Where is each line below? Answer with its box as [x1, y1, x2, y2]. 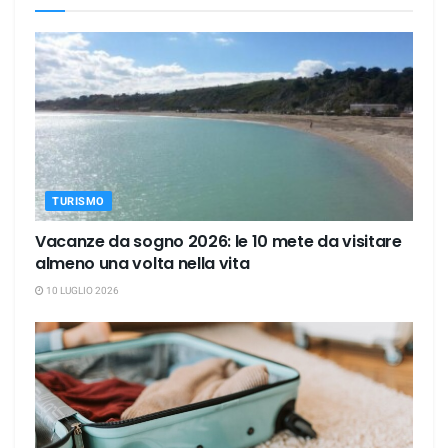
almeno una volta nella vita [35, 251, 250, 275]
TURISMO [52, 192, 105, 210]
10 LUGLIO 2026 [44, 283, 119, 298]
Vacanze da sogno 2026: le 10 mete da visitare [35, 229, 402, 253]
